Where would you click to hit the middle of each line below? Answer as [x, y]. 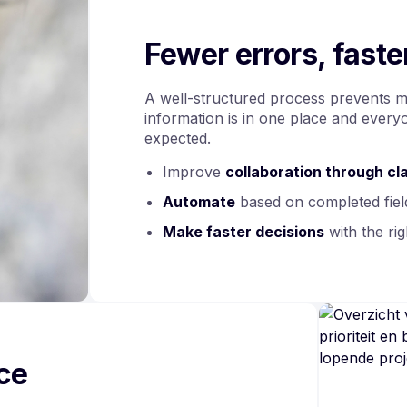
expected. [177, 138]
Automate [199, 201]
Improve [194, 171]
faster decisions [265, 231]
